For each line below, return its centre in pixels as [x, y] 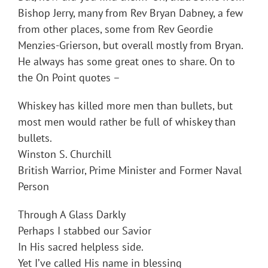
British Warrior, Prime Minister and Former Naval [130, 170]
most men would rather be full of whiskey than [127, 122]
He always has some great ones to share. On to [127, 62]
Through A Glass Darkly [72, 215]
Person [33, 187]
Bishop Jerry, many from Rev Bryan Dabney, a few [130, 13]
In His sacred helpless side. [81, 247]
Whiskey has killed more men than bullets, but [125, 106]
